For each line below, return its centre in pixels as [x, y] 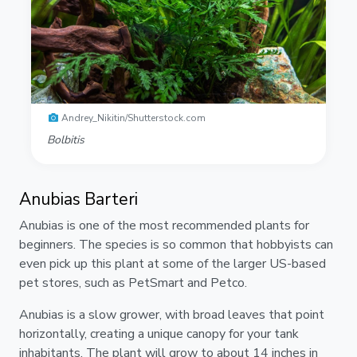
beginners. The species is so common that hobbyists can [176, 245]
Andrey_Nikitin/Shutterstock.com [133, 118]
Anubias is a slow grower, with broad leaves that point [172, 315]
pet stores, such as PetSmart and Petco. [135, 283]
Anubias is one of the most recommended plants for [164, 226]
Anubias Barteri [78, 200]
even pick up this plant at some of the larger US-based [173, 264]
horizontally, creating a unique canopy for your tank [159, 334]
